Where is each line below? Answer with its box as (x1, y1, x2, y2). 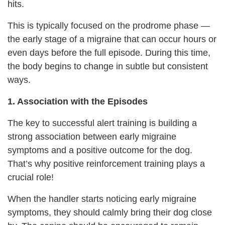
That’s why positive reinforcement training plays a (8, 158, 205, 169)
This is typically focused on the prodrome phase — (8, 20, 210, 31)
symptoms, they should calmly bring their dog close (8, 207, 212, 217)
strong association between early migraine (8, 131, 176, 142)
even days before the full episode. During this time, (8, 47, 210, 58)
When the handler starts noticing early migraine (8, 193, 196, 204)
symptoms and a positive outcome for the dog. (8, 145, 192, 155)
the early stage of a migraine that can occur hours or (8, 34, 216, 44)
